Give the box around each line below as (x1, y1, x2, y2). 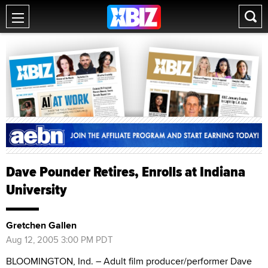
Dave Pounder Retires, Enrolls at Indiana (6, 160, 245, 182)
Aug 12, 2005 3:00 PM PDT (6, 233, 113, 246)
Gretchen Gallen (6, 218, 77, 232)
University (6, 178, 67, 200)
